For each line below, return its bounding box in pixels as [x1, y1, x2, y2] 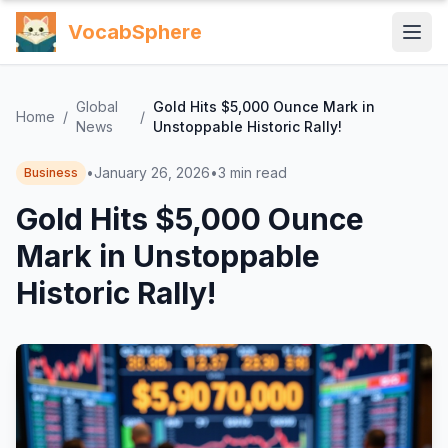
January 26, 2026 [94, 164, 210, 181]
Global [76, 98, 118, 115]
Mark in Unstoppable [16, 238, 320, 274]
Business [24, 165, 78, 180]
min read [230, 164, 287, 181]
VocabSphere [68, 20, 202, 44]
